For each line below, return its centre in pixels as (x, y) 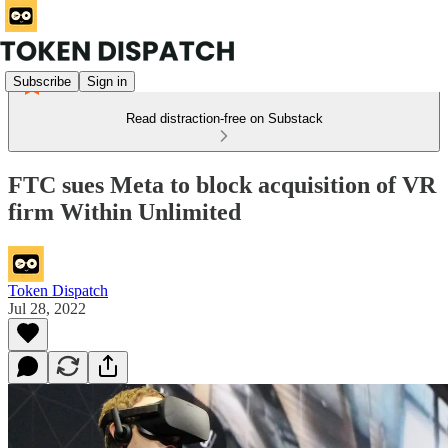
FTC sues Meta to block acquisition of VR (222, 184)
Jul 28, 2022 (47, 308)
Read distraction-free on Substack (224, 118)
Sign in (107, 81)
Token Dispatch (58, 290)
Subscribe (42, 81)
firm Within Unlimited (124, 211)
